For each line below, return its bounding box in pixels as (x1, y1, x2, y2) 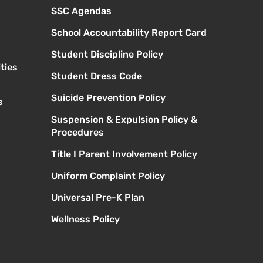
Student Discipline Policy (50, 49, 163, 60)
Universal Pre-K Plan (50, 192, 144, 204)
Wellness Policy (50, 214, 120, 225)
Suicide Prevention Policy (50, 92, 166, 104)
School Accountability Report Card (50, 27, 207, 39)
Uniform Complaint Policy (50, 170, 165, 182)
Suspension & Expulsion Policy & (50, 114, 197, 126)
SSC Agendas (50, 5, 112, 17)
